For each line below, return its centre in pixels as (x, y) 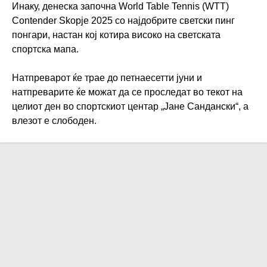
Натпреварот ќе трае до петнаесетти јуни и (107, 78)
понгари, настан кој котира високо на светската (116, 35)
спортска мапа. (46, 49)
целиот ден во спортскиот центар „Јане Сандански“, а (130, 107)
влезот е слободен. (54, 121)
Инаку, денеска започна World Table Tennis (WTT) (120, 7)
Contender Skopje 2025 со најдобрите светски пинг (123, 21)
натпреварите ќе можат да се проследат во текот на (127, 92)
